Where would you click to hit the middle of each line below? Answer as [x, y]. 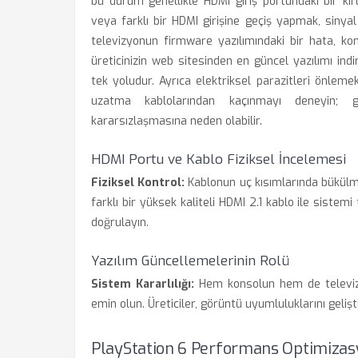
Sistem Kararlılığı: [143, 284]
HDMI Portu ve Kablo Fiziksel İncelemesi [219, 159]
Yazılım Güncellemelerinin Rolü [190, 261]
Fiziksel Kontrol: [138, 183]
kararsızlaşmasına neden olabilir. [177, 121]
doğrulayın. [120, 223]
